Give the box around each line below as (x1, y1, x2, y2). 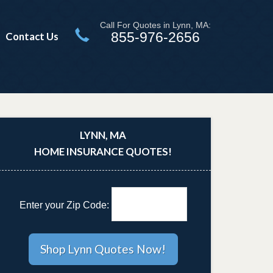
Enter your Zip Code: (19, 200, 112, 211)
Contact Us (5, 29, 59, 43)
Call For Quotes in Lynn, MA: (100, 20, 211, 30)
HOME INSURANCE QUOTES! (34, 145, 172, 158)
